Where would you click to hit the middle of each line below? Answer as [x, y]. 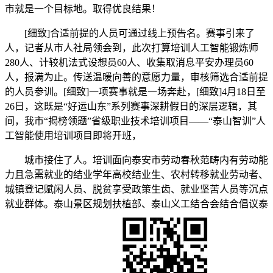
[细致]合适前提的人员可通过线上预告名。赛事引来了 [130, 34]
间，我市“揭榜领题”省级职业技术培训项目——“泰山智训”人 [135, 121]
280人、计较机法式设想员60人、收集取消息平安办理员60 [129, 63]
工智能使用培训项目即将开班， [73, 136]
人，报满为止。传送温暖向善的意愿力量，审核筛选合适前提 [136, 77]
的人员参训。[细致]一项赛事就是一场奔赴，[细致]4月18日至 [135, 92]
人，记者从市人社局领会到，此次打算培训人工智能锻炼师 [132, 48]
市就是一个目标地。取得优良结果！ [83, 9]
